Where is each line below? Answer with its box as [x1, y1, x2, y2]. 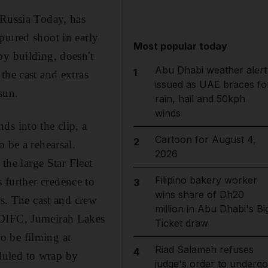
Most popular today [133, 40, 228, 52]
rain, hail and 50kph [154, 93, 245, 105]
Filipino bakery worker [154, 174, 257, 186]
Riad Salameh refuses [154, 243, 254, 255]
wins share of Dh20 [154, 188, 244, 200]
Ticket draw [154, 217, 208, 229]
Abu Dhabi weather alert [154, 64, 267, 76]
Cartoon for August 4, [154, 133, 256, 145]
